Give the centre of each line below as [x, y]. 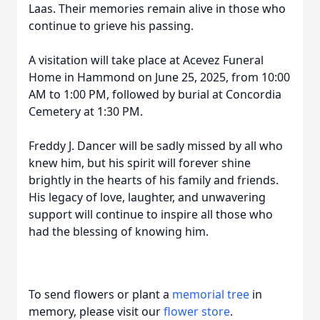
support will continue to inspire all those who [151, 214]
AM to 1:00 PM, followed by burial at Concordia [155, 94]
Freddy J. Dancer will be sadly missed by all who [156, 146]
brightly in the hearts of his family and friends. [154, 180]
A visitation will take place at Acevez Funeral [146, 60]
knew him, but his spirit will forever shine [140, 163]
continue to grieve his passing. [111, 26]
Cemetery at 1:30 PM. [86, 111]
